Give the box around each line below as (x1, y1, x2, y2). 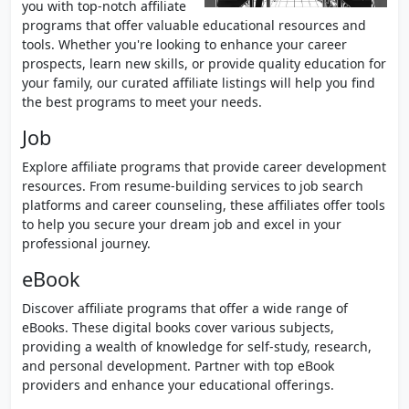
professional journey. (22, 235, 151, 252)
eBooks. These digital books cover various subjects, (22, 319, 334, 336)
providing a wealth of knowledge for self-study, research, (22, 338, 372, 355)
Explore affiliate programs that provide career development (22, 158, 386, 175)
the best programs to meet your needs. (22, 93, 262, 110)
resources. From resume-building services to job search (22, 177, 363, 194)
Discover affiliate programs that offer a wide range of (22, 299, 348, 317)
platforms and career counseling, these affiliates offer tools (22, 196, 385, 214)
